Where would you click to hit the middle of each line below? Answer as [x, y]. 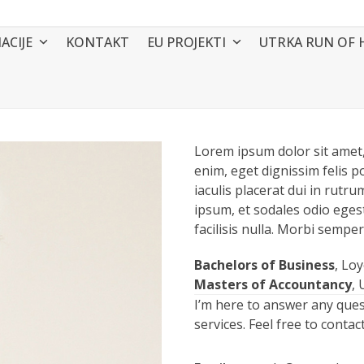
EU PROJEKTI [188, 42]
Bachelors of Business [264, 265]
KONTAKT [98, 42]
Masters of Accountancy [273, 284]
